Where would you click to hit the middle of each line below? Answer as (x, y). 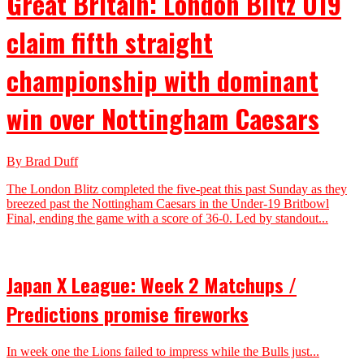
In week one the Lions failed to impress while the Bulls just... (163, 352)
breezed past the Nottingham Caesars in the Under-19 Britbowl (168, 204)
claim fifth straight (110, 41)
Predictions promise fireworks (128, 314)
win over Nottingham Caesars (163, 118)
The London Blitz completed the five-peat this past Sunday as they (177, 189)
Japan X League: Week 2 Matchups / (152, 285)
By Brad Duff (42, 162)
